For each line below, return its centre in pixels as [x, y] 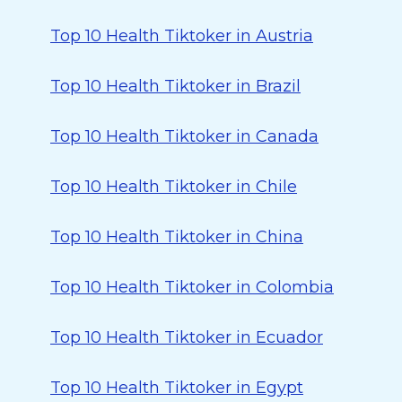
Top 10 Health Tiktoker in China [177, 237]
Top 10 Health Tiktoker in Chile [174, 187]
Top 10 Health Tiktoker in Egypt [177, 388]
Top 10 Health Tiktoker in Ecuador [187, 337]
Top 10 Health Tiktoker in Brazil [175, 86]
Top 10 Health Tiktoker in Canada [184, 136]
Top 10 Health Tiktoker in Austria [182, 36]
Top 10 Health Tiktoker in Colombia [192, 287]
